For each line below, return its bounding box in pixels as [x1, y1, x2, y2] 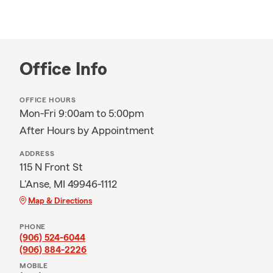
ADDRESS [19, 150, 55, 157]
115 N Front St [19, 161, 83, 172]
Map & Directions [28, 197, 92, 205]
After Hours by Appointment [19, 125, 154, 136]
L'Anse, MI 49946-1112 [19, 179, 117, 190]
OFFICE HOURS [19, 96, 76, 104]
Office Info [19, 60, 107, 79]
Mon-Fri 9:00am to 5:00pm [19, 108, 144, 119]
